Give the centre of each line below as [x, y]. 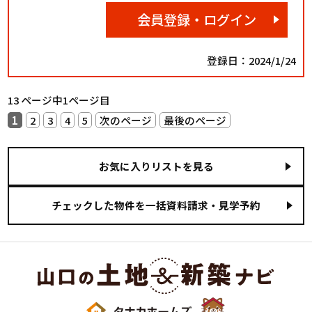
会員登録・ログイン [197, 20]
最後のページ [195, 120]
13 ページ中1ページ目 [59, 100]
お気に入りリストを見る [156, 166]
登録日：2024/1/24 [251, 60]
